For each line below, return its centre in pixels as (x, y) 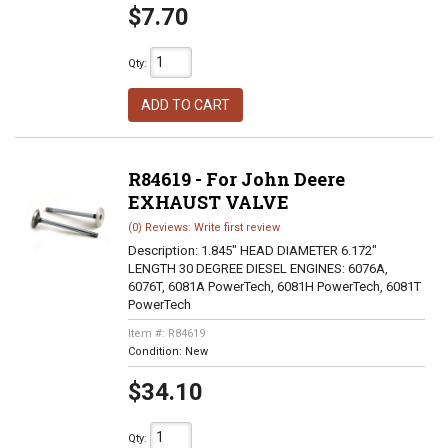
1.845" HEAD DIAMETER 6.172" (288, 250)
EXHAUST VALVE (208, 202)
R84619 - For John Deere (236, 179)
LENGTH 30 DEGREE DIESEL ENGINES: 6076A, (257, 268)
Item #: (147, 333)
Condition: (156, 351)
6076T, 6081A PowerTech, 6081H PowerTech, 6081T (274, 286)
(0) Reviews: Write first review (203, 227)
